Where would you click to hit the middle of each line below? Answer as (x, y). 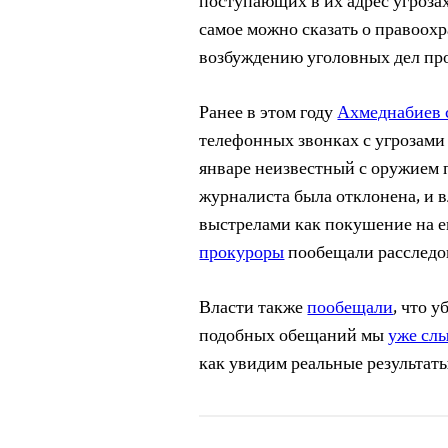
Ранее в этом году (268, 114)
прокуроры (242, 254)
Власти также (253, 309)
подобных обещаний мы (294, 337)
